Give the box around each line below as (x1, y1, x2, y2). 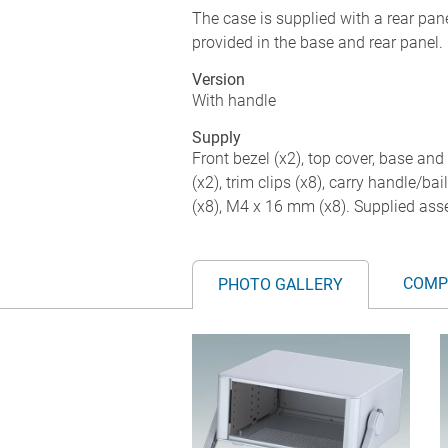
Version (192, 69, 245, 89)
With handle (192, 90, 276, 110)
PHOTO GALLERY (218, 274, 343, 294)
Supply (192, 127, 241, 147)
